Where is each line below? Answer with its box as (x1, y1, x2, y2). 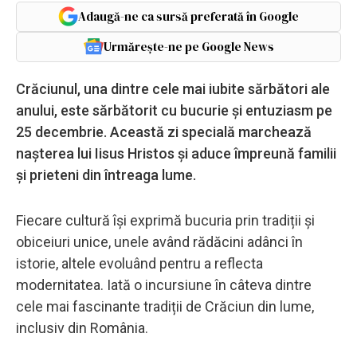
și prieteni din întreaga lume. (16, 166, 199, 183)
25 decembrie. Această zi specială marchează (16, 123, 312, 140)
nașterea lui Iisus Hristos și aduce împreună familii (16, 144, 336, 162)
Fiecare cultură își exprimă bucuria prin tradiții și (16, 211, 315, 229)
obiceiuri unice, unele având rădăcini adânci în (16, 233, 303, 250)
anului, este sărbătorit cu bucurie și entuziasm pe (16, 101, 332, 119)
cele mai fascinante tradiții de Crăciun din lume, (16, 297, 314, 315)
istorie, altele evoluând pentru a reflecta (16, 254, 263, 272)
